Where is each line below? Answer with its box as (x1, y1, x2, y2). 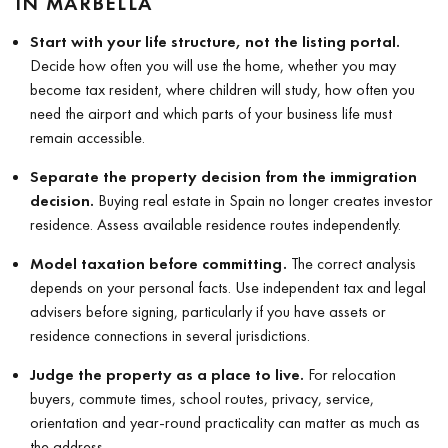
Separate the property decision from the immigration (30, 165, 417, 187)
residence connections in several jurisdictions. (30, 324, 310, 346)
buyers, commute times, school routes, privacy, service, (30, 387, 374, 409)
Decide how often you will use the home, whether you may (30, 54, 396, 76)
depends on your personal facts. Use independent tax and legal (30, 276, 426, 298)
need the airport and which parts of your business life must (30, 102, 392, 124)
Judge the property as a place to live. (30, 363, 304, 385)
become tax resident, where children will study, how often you (30, 78, 415, 100)
